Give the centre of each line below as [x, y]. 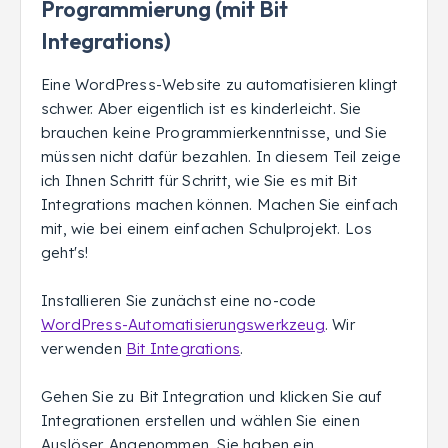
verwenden [83, 348]
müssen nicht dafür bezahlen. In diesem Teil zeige [221, 156]
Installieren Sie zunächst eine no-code [179, 300]
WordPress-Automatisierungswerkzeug [183, 324]
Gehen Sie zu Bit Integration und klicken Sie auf [212, 396]
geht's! [67, 252]
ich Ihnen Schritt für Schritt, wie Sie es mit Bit [199, 180]
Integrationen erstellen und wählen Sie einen [200, 420]
